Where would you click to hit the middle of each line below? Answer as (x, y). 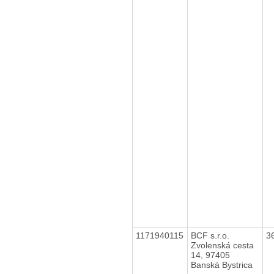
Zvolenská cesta (222, 245)
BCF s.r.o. (210, 235)
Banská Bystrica (221, 265)
